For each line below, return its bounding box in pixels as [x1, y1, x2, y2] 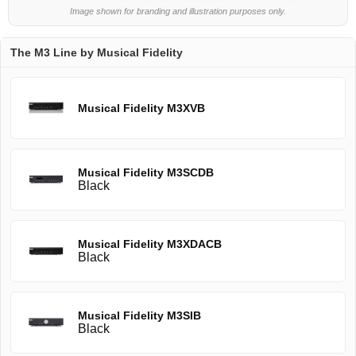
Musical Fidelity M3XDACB [78, 238, 222, 251]
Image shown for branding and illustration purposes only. [70, 6, 286, 17]
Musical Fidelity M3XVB [78, 102, 205, 115]
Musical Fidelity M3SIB [78, 309, 201, 323]
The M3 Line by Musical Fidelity [10, 46, 183, 60]
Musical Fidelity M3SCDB [78, 166, 214, 180]
